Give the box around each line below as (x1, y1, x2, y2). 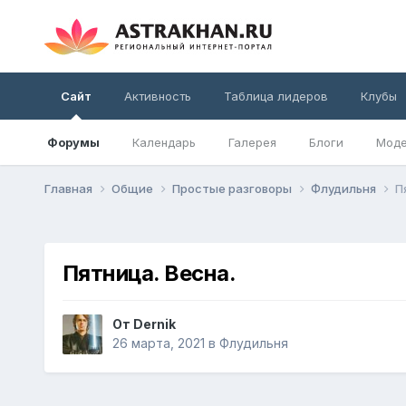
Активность (123, 89, 191, 103)
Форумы (46, 135, 100, 150)
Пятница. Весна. (62, 259, 237, 286)
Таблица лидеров (223, 89, 328, 103)
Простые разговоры (171, 180, 295, 196)
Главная (43, 180, 95, 196)
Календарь (131, 135, 196, 150)
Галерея (227, 135, 276, 150)
